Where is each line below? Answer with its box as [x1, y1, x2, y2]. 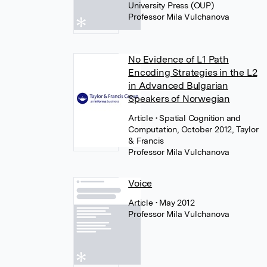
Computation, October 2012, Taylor [128, 125, 259, 134]
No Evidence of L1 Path [128, 54, 229, 65]
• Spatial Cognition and [155, 113, 241, 123]
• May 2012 [155, 198, 195, 207]
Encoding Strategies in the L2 [128, 67, 257, 78]
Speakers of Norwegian [128, 93, 230, 104]
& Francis [128, 136, 164, 145]
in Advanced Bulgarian [128, 80, 228, 91]
